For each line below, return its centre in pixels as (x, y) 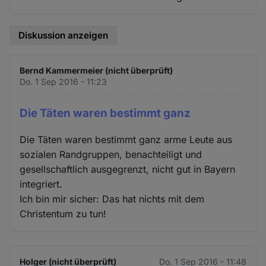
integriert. (41, 184)
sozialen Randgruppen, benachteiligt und (111, 155)
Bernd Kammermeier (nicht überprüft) (96, 70)
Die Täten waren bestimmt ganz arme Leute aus (126, 140)
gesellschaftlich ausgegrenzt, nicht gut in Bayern (128, 170)
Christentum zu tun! (63, 214)
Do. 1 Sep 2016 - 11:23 (64, 81)
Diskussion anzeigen (64, 36)
